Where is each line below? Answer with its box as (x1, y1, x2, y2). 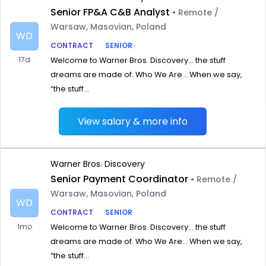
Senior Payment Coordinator (50, 172, 188, 186)
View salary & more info (78, 115, 188, 128)
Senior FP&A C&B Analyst (50, 5, 170, 19)
